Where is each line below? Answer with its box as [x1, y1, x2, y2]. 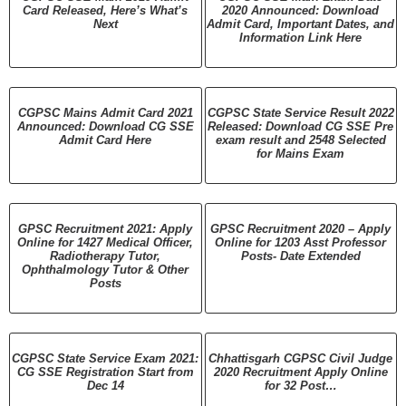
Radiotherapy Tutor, [50, 249, 161, 263]
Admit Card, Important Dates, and [207, 17, 395, 31]
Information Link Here [239, 31, 362, 44]
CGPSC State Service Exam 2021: [12, 352, 199, 365]
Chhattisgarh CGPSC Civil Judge [208, 352, 393, 365]
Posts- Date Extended [240, 249, 361, 263]
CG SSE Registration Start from [16, 365, 194, 379]
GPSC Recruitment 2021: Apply [18, 222, 193, 236]
